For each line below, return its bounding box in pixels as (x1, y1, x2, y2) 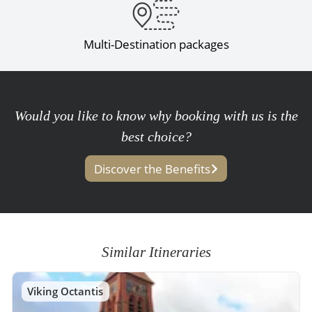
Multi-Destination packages (83, 36, 229, 53)
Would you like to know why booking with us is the (14, 107, 298, 123)
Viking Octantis (27, 283, 104, 298)
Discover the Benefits (94, 160, 211, 177)
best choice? (120, 128, 192, 144)
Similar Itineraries (101, 244, 211, 261)
